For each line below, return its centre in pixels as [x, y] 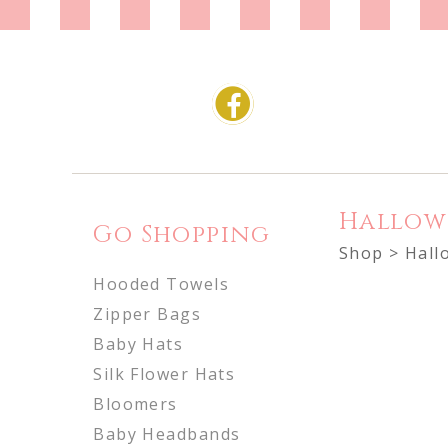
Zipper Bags [147, 313]
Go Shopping [182, 234]
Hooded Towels [161, 283]
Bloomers [135, 403]
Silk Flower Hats [164, 373]
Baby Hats [138, 343]
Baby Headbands [167, 433]
